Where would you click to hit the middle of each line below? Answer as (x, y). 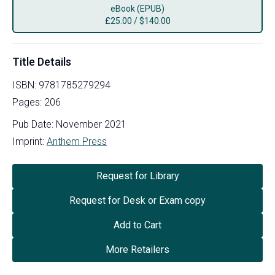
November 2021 (91, 124)
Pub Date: (33, 124)
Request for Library (137, 176)
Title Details (42, 61)
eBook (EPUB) (137, 8)
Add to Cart (137, 225)
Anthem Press (77, 141)
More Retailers (137, 249)
